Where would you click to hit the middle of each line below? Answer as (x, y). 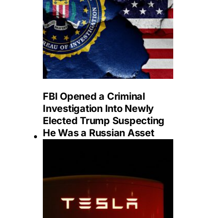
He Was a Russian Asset (99, 133)
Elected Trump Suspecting (104, 121)
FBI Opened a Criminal (94, 96)
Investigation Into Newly (98, 109)
